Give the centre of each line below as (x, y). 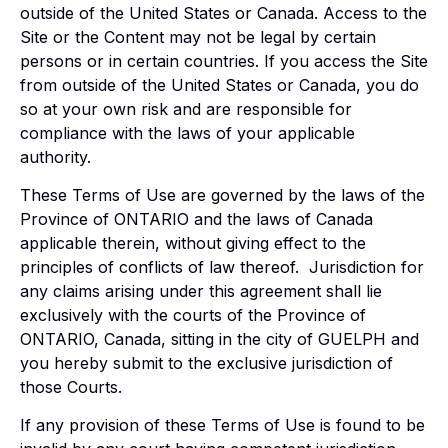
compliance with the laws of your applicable (187, 132)
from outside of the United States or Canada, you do (219, 84)
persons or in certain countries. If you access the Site (224, 60)
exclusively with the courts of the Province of (193, 314)
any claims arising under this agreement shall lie (201, 290)
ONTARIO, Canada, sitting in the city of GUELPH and (219, 338)
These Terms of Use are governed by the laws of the (222, 194)
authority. (55, 156)
